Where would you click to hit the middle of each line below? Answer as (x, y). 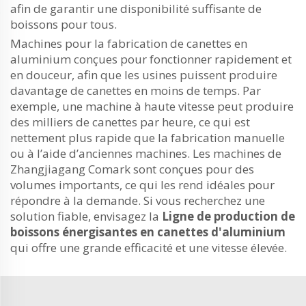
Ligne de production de (228, 216)
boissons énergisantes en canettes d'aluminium (148, 232)
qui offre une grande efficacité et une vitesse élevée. (149, 248)
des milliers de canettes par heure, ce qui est (130, 122)
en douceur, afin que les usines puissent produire (144, 75)
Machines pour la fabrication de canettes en (129, 43)
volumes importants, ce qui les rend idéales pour (142, 185)
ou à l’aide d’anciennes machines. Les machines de (146, 153)
